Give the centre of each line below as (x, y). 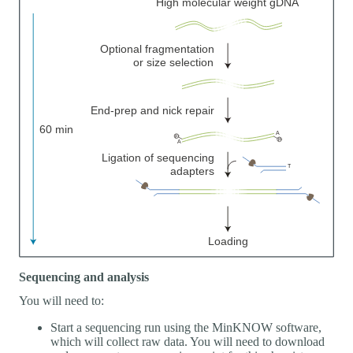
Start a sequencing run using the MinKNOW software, (186, 328)
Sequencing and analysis (84, 277)
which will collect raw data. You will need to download (188, 342)
